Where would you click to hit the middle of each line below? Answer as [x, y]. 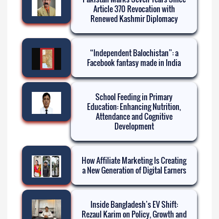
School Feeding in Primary [134, 97]
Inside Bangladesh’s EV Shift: [134, 204]
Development [134, 126]
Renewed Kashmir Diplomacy [134, 18]
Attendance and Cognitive [134, 116]
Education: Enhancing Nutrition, [134, 106]
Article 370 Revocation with [134, 9]
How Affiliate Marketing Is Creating [134, 160]
